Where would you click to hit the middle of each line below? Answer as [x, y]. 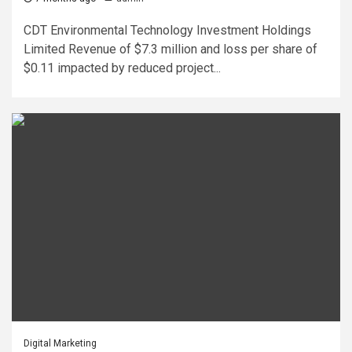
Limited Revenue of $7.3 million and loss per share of [170, 49]
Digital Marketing [60, 343]
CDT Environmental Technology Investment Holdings [167, 30]
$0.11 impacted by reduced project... [122, 68]
